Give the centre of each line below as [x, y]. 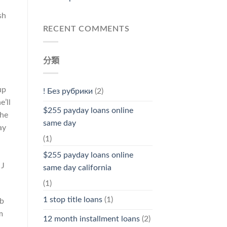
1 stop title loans [72, 200]
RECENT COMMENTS [86, 29]
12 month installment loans [91, 219]
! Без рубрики [68, 91]
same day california [77, 168]
